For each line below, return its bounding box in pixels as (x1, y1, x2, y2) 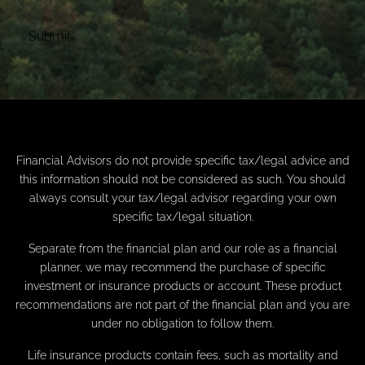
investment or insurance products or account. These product (24, 279, 341, 293)
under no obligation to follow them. (91, 317, 274, 331)
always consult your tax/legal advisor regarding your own (29, 191, 336, 205)
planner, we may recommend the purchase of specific (39, 261, 326, 275)
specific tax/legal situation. (112, 210, 253, 224)
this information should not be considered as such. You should (20, 173, 345, 187)
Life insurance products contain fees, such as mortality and (27, 349, 338, 363)
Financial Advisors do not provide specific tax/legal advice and (15, 154, 350, 168)
